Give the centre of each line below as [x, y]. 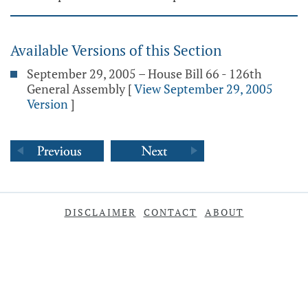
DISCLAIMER [100, 212]
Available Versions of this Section [116, 50]
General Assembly [76, 89]
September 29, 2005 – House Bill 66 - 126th [144, 74]
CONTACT [170, 212]
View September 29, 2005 [203, 89]
